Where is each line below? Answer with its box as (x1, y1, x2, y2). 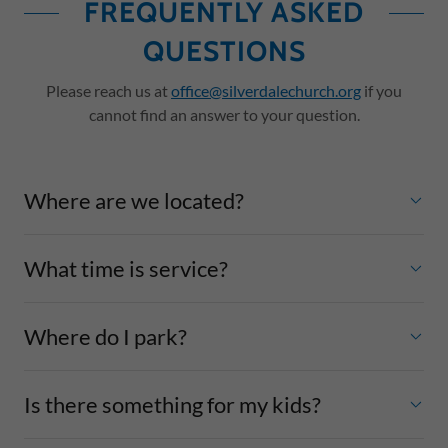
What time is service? (24, 254, 228, 282)
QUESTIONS (142, 33, 306, 68)
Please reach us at (46, 80, 171, 100)
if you (361, 80, 402, 100)
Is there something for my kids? (24, 390, 321, 418)
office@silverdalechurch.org (171, 80, 361, 100)
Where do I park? (24, 322, 187, 350)
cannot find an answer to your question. (88, 104, 360, 124)
